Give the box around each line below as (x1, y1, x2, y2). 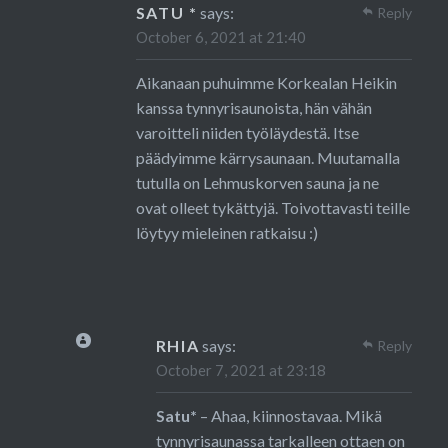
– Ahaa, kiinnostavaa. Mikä (196, 405, 382, 425)
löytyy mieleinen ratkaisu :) (135, 222, 318, 242)
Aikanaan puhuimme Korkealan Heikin (135, 72, 397, 92)
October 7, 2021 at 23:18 (155, 360, 326, 379)
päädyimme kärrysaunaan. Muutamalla (135, 147, 400, 167)
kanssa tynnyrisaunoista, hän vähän (135, 97, 372, 117)
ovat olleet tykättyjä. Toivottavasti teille (135, 197, 410, 217)
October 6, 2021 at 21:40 (135, 27, 306, 46)
